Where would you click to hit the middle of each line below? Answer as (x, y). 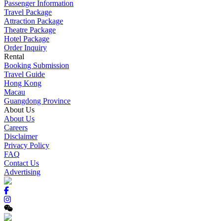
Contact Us (21, 163)
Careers (16, 127)
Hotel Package (27, 38)
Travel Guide (24, 74)
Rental (14, 56)
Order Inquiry (25, 47)
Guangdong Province (37, 101)
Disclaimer (21, 136)
